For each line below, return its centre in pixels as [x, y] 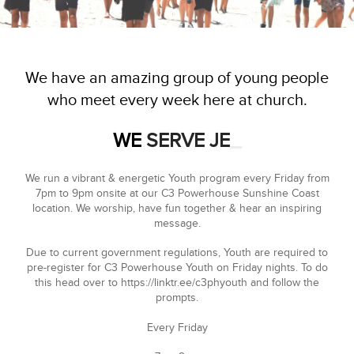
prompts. [177, 298]
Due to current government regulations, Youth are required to [177, 253]
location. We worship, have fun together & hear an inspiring [177, 208]
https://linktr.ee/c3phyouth [184, 283]
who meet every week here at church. [177, 100]
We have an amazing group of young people [177, 78]
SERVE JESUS [188, 141]
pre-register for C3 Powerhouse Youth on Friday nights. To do [177, 268]
